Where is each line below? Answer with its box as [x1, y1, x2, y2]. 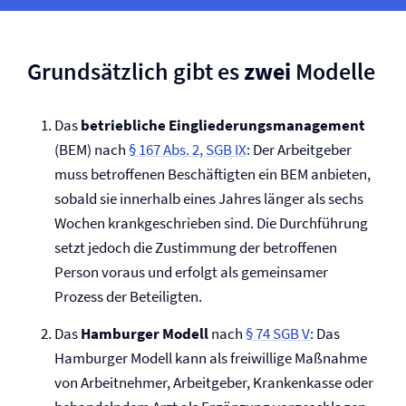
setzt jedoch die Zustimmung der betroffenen [54, 237, 337, 257]
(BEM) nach [54, 140, 129, 159]
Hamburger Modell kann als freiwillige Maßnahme [54, 348, 367, 368]
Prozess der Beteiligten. [54, 286, 202, 306]
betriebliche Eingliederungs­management [81, 115, 365, 135]
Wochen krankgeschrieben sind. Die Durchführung [54, 213, 368, 233]
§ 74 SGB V [246, 324, 310, 343]
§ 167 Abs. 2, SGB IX [129, 140, 246, 159]
